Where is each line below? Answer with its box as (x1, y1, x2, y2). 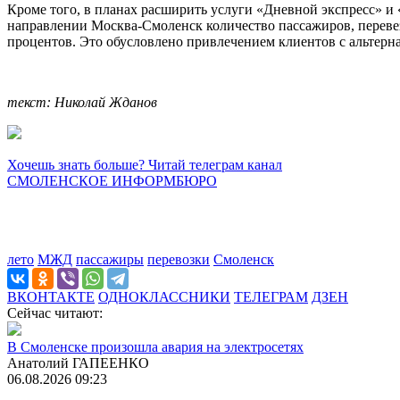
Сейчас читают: (7, 304, 103, 321)
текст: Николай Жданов (7, 94, 157, 110)
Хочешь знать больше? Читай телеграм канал (7, 156, 282, 172)
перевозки (147, 251, 210, 267)
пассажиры (76, 251, 144, 267)
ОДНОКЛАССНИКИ (98, 288, 230, 304)
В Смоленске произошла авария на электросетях (7, 338, 304, 354)
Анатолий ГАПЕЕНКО (7, 354, 149, 371)
